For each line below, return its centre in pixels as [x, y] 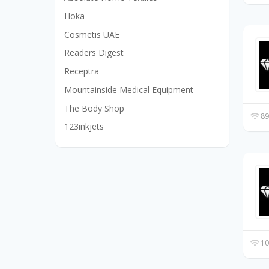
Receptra [82, 71]
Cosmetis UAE [92, 34]
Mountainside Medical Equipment [129, 89]
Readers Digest [94, 53]
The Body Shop [94, 108]
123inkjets [84, 127]
